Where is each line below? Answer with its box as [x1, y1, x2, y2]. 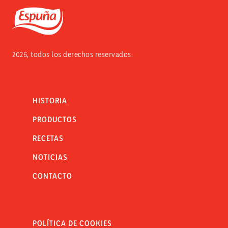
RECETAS [33, 133, 64, 144]
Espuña [12, 7, 37, 18]
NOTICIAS [33, 152, 68, 162]
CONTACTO [33, 171, 72, 181]
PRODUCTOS [33, 115, 77, 125]
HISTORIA [33, 96, 67, 106]
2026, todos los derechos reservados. [12, 49, 133, 60]
